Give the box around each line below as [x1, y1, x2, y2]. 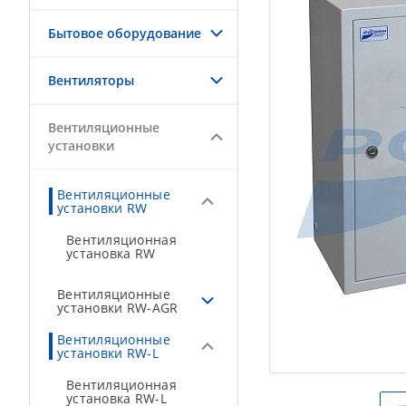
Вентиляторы [48, 72, 134, 89]
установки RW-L [57, 344, 159, 362]
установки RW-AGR [57, 299, 179, 316]
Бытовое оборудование [48, 24, 201, 42]
